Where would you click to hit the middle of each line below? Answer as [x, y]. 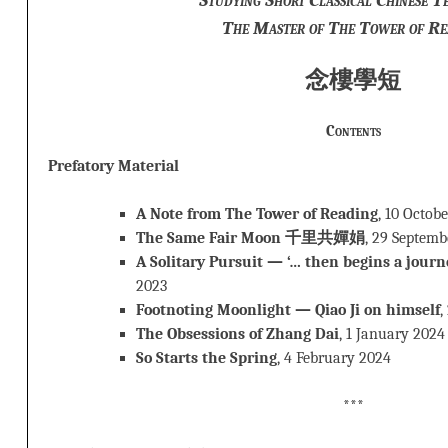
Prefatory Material [113, 165]
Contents [353, 130]
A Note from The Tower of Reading [257, 213]
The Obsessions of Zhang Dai [237, 333]
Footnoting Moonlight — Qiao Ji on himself [288, 309]
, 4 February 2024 [334, 357]
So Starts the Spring [206, 357]
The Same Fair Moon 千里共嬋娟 [250, 237]
